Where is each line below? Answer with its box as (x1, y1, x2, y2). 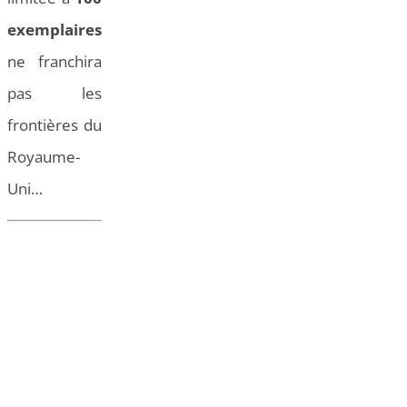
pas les (7, 83, 102, 104)
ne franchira (7, 51, 102, 73)
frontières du (7, 114, 102, 136)
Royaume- (7, 146, 80, 168)
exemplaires (7, 19, 102, 41)
